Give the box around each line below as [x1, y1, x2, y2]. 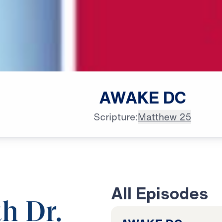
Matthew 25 [137, 110, 191, 124]
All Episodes [111, 181, 208, 206]
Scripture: [93, 110, 138, 124]
